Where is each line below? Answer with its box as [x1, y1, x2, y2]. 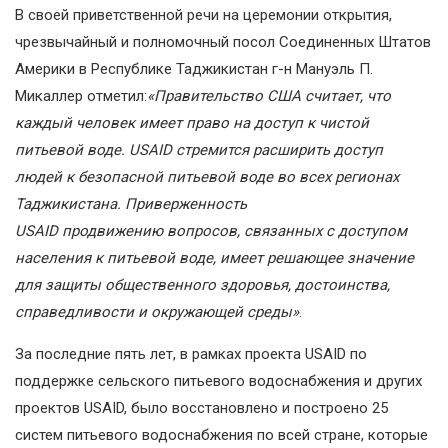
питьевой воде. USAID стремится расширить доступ [15, 140, 383, 159]
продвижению [62, 221, 167, 240]
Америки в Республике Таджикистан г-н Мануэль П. [15, 59, 373, 78]
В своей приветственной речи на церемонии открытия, [15, 5, 392, 24]
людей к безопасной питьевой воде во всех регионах [15, 167, 399, 186]
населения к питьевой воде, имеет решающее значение [15, 248, 414, 267]
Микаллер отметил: [15, 86, 147, 105]
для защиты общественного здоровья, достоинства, [15, 275, 390, 294]
